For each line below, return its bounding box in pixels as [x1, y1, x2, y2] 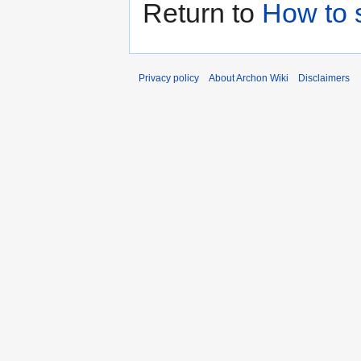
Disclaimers [298, 73, 350, 85]
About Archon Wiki [209, 73, 288, 85]
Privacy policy [139, 73, 199, 85]
